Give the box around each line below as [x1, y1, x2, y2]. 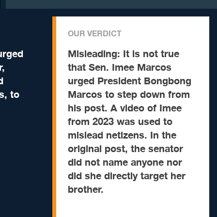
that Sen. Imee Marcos [68, 60, 171, 76]
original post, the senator [68, 141, 183, 157]
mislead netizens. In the [68, 127, 176, 143]
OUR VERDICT [68, 28, 122, 40]
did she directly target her [68, 168, 186, 184]
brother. [68, 182, 104, 198]
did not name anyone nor [68, 155, 182, 170]
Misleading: [68, 46, 123, 62]
